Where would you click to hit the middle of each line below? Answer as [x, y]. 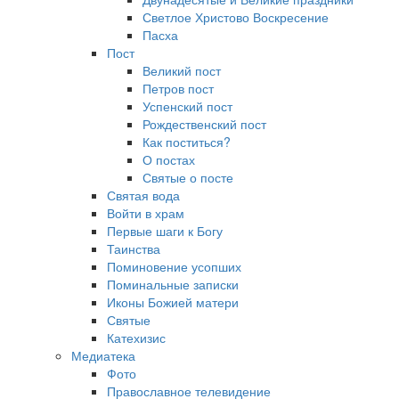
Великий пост [182, 70]
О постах [169, 159]
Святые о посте [188, 177]
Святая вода [143, 195]
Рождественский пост [204, 124]
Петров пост [178, 88]
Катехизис [136, 338]
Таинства [134, 248]
